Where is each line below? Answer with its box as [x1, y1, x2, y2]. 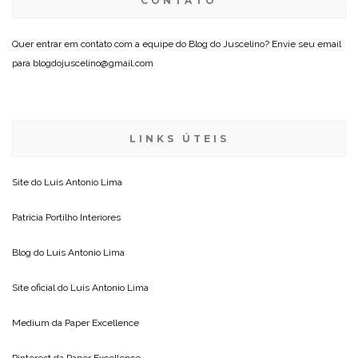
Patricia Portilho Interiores [12, 211, 121, 223]
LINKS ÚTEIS [129, 132, 229, 145]
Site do [12, 176, 44, 188]
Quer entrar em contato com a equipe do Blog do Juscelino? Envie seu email [12, 38, 341, 50]
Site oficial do [12, 281, 70, 293]
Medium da [12, 316, 65, 328]
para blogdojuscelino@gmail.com [12, 57, 153, 69]
